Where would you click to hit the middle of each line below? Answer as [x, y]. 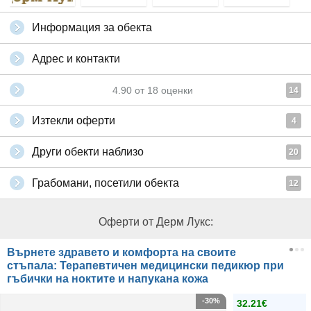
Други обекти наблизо [88, 152]
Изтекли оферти [74, 121]
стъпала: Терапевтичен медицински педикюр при [145, 266]
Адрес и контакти [76, 59]
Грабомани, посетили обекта [106, 183]
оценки [176, 91]
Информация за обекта [92, 28]
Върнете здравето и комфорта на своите [121, 253]
